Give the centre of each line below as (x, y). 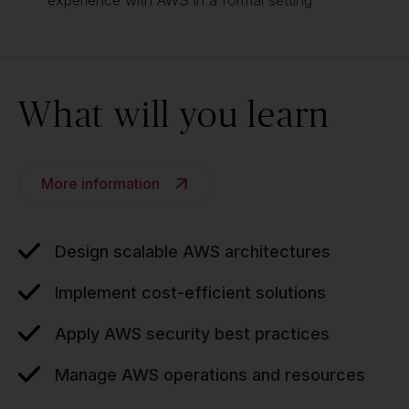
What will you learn (175, 114)
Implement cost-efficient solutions (190, 293)
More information (100, 184)
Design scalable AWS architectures (193, 252)
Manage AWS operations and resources (210, 375)
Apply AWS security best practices (192, 334)
